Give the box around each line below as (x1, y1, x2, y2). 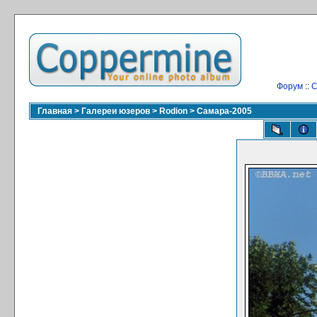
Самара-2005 (197, 106, 252, 116)
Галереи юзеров (81, 106, 150, 116)
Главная (38, 106, 72, 116)
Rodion (159, 106, 188, 116)
